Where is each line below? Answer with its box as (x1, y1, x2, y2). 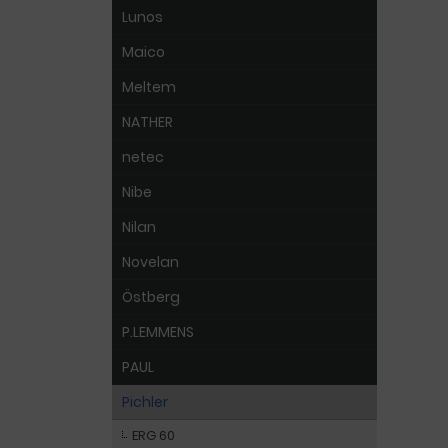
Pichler (122, 392, 168, 412)
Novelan (122, 252, 179, 272)
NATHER (122, 112, 173, 132)
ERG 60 (132, 426, 175, 445)
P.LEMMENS (122, 322, 194, 342)
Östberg (122, 287, 180, 307)
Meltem (122, 77, 176, 97)
